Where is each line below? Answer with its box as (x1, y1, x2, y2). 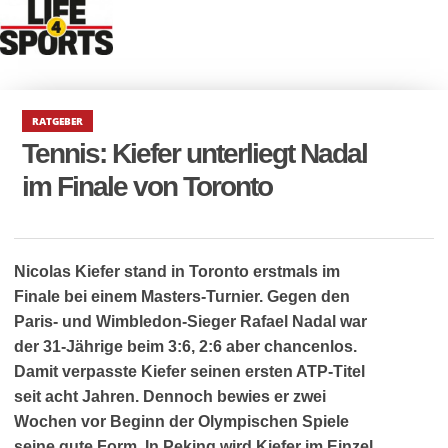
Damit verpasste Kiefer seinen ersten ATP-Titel (14, 363, 365, 380)
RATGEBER (32, 114, 84, 128)
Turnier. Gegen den (206, 288, 350, 305)
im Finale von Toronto (22, 171, 273, 202)
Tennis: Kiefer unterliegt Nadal (22, 138, 368, 169)
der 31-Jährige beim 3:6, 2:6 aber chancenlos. (14, 338, 357, 355)
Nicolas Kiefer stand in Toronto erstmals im (14, 263, 340, 280)
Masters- (141, 288, 206, 305)
